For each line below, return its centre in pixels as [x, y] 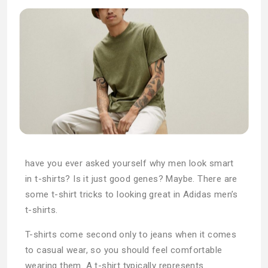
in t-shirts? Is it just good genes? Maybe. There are [131, 179]
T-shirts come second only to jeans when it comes [131, 234]
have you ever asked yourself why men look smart [130, 163]
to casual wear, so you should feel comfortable [124, 250]
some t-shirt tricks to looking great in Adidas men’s [132, 194]
